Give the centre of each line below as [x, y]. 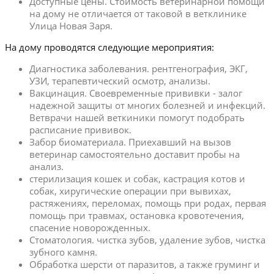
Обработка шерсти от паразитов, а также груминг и [145, 264]
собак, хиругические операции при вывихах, [130, 191]
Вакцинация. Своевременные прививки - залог [136, 93]
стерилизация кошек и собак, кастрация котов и [137, 178]
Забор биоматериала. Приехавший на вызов [130, 142]
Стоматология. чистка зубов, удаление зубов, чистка [147, 239]
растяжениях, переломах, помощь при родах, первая [148, 203]
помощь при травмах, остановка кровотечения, [137, 215]
